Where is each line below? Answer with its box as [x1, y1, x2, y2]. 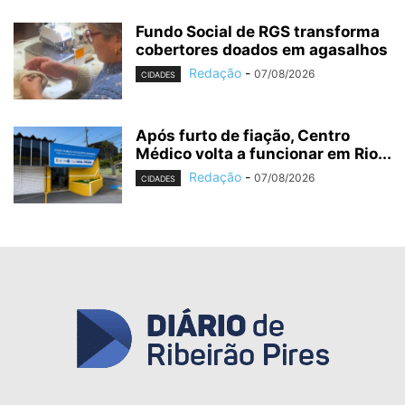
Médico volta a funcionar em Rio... [136, 145, 391, 164]
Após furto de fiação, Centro [136, 127, 350, 146]
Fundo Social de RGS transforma [136, 23, 380, 42]
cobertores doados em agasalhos [136, 41, 388, 60]
